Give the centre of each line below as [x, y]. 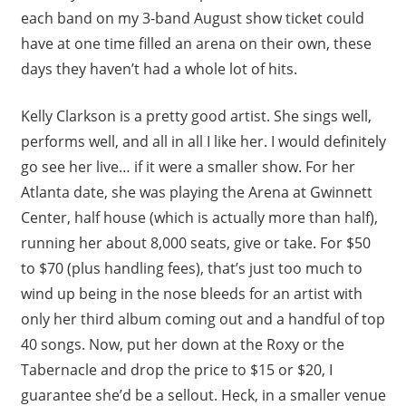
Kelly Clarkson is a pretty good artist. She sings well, [196, 116]
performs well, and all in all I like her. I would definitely [203, 141]
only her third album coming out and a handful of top [203, 319]
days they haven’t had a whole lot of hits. [159, 68]
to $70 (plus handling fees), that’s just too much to [191, 268]
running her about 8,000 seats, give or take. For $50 [195, 242]
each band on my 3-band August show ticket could [192, 18]
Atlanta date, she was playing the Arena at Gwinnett [196, 192]
